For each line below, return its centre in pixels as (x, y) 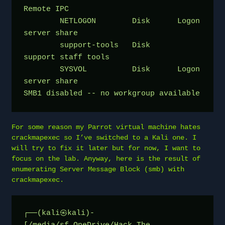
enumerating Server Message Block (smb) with (98, 169)
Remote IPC (46, 9)
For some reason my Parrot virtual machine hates (106, 127)
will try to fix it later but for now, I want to (106, 148)
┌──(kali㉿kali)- (59, 213)
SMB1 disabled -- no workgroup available (112, 93)
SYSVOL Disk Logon (42, 69)
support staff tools (67, 57)
